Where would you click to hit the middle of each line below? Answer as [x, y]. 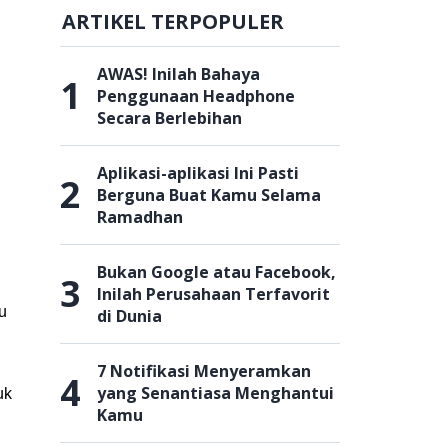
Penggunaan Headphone [196, 96]
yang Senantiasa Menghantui [215, 393]
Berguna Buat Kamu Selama [209, 195]
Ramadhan [140, 217]
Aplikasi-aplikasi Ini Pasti [198, 173]
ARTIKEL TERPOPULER [173, 21]
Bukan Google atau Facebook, [216, 272]
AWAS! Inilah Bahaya [178, 74]
